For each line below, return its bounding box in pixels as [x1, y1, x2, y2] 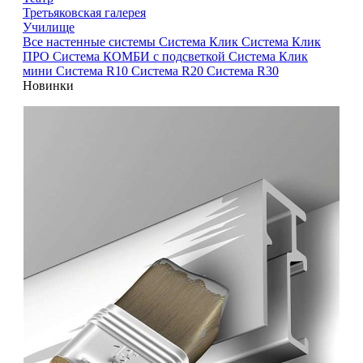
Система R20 [131, 63, 207, 78]
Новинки [23, 78, 74, 92]
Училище [23, 19, 75, 34]
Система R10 [56, 63, 131, 78]
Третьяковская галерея [23, 5, 146, 19]
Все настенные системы [23, 34, 159, 49]
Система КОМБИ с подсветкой [53, 49, 228, 63]
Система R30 [207, 63, 279, 78]
